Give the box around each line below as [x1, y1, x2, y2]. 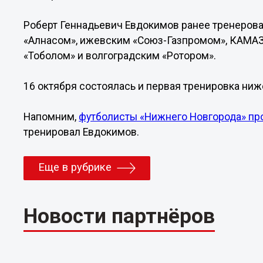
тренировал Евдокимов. [23, 126, 140, 138]
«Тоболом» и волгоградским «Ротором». [23, 50, 217, 62]
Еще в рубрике [38, 161, 112, 174]
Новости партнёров [23, 203, 215, 228]
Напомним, [23, 111, 79, 123]
